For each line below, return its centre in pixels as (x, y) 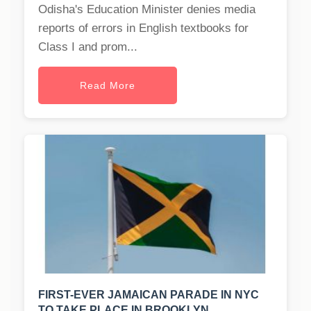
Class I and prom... (88, 47)
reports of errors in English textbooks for (143, 28)
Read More (108, 86)
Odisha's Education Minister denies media (147, 10)
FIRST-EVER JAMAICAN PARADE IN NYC (149, 295)
